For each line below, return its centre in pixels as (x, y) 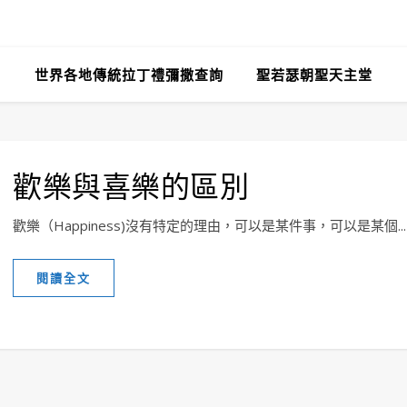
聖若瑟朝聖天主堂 (314, 74)
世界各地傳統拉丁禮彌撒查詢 (129, 74)
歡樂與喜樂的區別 (131, 185)
